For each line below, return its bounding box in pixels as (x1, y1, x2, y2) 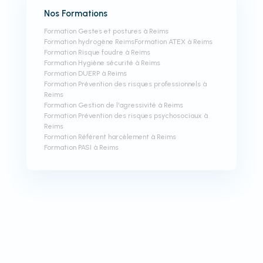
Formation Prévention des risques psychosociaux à (43, 112, 208, 120)
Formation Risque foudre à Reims (43, 48, 150, 56)
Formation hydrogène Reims (43, 38, 134, 46)
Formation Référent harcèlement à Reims (43, 133, 176, 141)
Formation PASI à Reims (43, 143, 119, 151)
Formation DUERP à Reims (43, 69, 127, 77)
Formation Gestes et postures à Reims (43, 27, 168, 35)
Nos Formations (43, 8, 107, 19)
